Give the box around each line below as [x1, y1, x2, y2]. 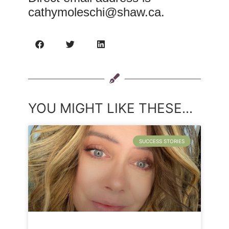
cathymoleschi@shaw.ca [28, 5, 161, 19]
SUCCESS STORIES [139, 138, 185, 145]
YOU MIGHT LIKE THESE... [28, 100, 193, 117]
